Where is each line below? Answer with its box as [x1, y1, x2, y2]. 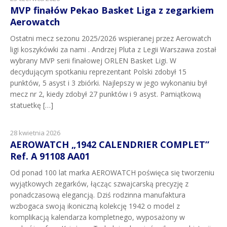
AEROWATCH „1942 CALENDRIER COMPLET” [10, 138, 209, 150]
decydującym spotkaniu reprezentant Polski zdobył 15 [10, 66, 186, 77]
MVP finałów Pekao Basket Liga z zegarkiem [10, 4, 214, 16]
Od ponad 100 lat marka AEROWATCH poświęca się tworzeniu [10, 167, 214, 177]
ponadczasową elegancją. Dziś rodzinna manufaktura [10, 190, 185, 200]
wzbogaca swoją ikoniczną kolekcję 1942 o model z [10, 201, 180, 211]
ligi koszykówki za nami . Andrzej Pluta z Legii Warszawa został [10, 44, 216, 54]
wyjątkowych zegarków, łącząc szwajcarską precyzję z [10, 178, 188, 188]
